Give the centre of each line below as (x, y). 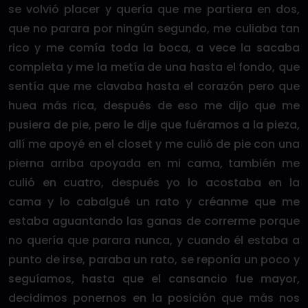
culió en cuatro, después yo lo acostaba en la (154, 183)
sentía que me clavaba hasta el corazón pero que (154, 86)
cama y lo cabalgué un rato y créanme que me (154, 202)
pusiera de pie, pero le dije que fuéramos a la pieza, (154, 125)
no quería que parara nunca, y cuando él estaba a (154, 240)
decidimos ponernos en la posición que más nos (154, 298)
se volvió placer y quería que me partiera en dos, (154, 9)
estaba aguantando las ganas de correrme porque (154, 221)
